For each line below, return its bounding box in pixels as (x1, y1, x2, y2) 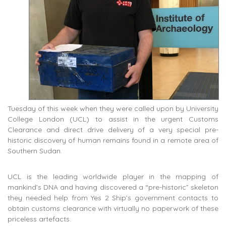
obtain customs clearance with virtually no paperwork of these (8, 204, 218, 213)
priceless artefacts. (8, 214, 71, 224)
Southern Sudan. (8, 146, 62, 156)
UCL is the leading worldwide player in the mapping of (8, 172, 218, 182)
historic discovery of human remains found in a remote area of (8, 136, 218, 145)
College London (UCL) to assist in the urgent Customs (8, 115, 218, 124)
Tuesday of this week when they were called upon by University (8, 104, 218, 114)
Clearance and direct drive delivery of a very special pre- (8, 125, 218, 135)
